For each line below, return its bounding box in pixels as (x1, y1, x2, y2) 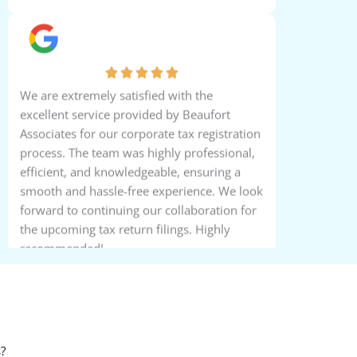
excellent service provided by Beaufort (19, 124, 230, 141)
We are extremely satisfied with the (19, 105, 213, 122)
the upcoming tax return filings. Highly (19, 239, 230, 256)
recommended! (19, 258, 104, 275)
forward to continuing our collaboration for (19, 220, 257, 237)
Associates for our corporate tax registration (19, 143, 261, 160)
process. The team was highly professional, (19, 163, 255, 179)
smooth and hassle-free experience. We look (19, 201, 263, 218)
